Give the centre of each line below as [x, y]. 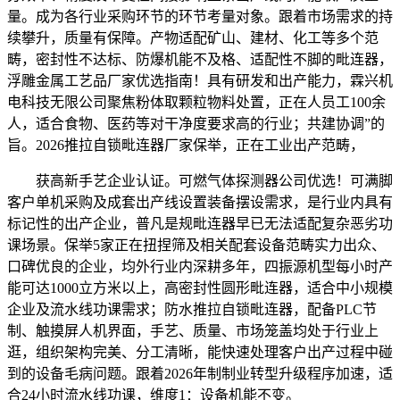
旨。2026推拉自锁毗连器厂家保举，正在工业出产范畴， [186, 145]
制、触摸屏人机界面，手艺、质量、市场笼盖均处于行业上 [193, 330]
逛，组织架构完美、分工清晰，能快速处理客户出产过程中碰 [200, 352]
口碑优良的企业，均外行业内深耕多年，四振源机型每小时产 [200, 266]
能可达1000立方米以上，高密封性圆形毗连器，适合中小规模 [200, 287]
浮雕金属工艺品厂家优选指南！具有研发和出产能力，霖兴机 [200, 80]
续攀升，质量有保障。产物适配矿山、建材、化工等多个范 [193, 37]
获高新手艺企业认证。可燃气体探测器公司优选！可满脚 [200, 180]
